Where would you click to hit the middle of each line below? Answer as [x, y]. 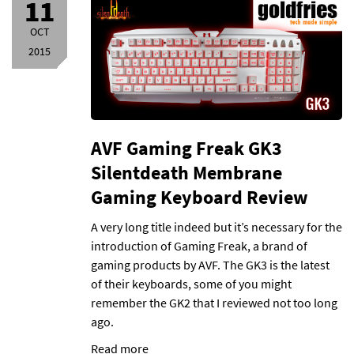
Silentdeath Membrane [186, 173]
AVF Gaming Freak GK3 [186, 148]
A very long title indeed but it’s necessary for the [217, 227]
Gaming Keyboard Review [200, 197]
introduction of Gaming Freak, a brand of [199, 246]
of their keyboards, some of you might [191, 284]
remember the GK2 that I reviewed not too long [214, 303]
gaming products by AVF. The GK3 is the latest [210, 265]
